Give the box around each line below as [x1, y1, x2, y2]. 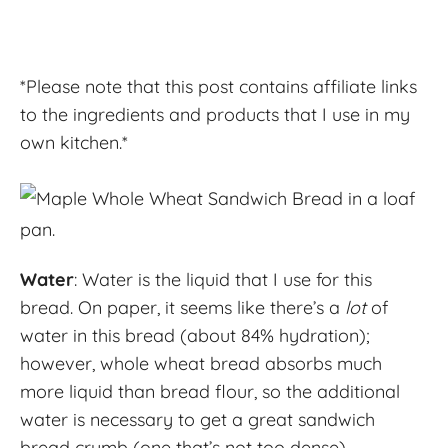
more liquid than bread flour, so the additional [20, 379, 400, 403]
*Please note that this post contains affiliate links [20, 74, 417, 98]
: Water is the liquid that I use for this [74, 267, 372, 291]
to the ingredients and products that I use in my [20, 102, 410, 126]
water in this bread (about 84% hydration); [20, 323, 370, 347]
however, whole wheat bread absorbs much [20, 351, 382, 375]
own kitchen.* [20, 130, 128, 154]
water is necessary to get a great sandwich [20, 407, 375, 431]
